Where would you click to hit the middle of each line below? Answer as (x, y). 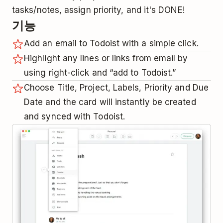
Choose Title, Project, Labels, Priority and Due (116, 88)
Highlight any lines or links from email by (106, 58)
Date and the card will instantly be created (110, 102)
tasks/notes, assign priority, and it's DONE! (98, 10)
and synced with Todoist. (75, 117)
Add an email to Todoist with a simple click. (111, 44)
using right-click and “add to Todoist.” (100, 73)
